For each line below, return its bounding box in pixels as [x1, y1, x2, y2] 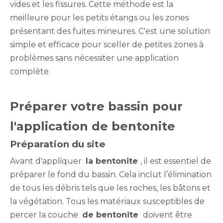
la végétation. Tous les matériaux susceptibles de [10, 196, 205, 206]
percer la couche [10, 210, 82, 220]
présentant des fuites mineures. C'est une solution [10, 26, 210, 36]
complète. [10, 66, 50, 76]
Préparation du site [10, 138, 106, 150]
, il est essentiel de [140, 156, 211, 166]
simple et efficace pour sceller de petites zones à [10, 39, 204, 49]
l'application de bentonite [10, 118, 175, 133]
